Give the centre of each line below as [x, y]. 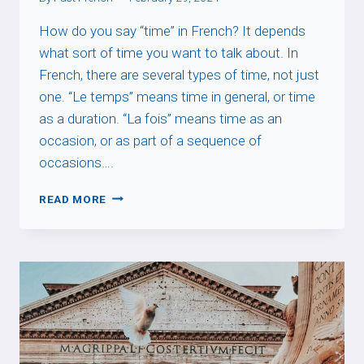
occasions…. [76, 162]
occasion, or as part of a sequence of [150, 140]
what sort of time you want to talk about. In [169, 52]
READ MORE [73, 199]
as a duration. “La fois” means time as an [160, 118]
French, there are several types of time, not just [179, 74]
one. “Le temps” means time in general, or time [177, 96]
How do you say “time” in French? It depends [172, 30]
